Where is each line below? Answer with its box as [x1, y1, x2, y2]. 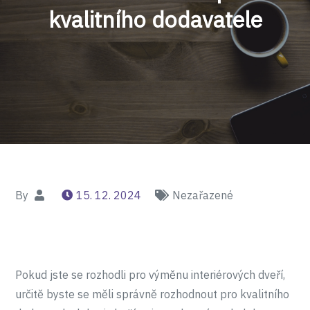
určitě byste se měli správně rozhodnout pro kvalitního [15, 287, 290, 301]
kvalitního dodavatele [48, 5, 262, 34]
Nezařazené [172, 188, 234, 202]
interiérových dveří [191, 268, 284, 282]
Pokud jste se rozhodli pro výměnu [15, 268, 192, 282]
